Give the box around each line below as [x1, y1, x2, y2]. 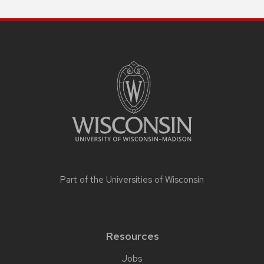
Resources [105, 229, 159, 243]
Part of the [60, 173, 106, 186]
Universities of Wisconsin [106, 173, 204, 186]
